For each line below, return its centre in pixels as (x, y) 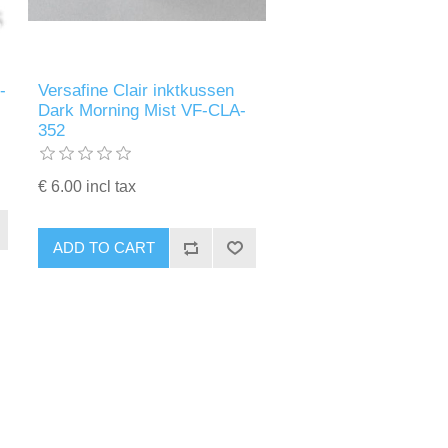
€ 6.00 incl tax (87, 186)
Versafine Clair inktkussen (136, 90)
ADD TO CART (103, 248)
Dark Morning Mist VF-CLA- (142, 110)
